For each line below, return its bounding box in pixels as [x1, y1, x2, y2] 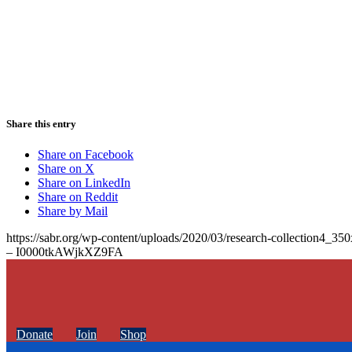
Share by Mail [38, 203, 108, 218]
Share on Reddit [38, 189, 118, 203]
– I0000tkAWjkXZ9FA [6, 244, 123, 258]
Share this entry [6, 117, 76, 130]
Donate [16, 327, 53, 341]
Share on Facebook [38, 147, 134, 161]
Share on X [38, 161, 94, 175]
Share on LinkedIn [38, 175, 130, 189]
